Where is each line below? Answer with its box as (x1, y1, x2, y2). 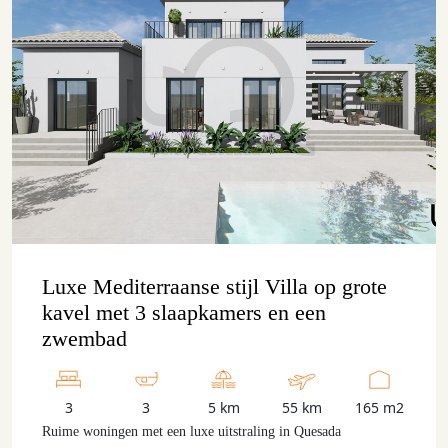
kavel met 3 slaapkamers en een (42, 300, 326, 325)
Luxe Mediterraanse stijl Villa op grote (42, 274, 387, 299)
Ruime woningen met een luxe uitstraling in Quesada (42, 424, 341, 439)
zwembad (42, 326, 127, 351)
